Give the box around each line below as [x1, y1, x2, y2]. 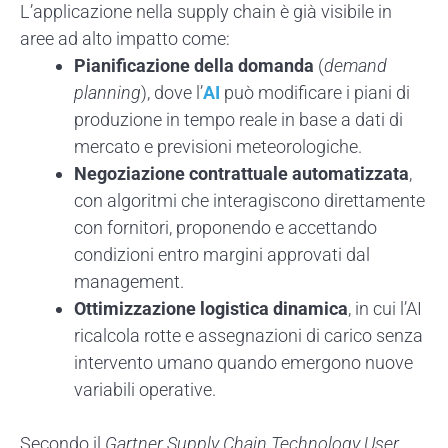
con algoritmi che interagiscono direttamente [74, 189, 425, 211]
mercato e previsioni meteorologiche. [74, 135, 362, 157]
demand [324, 54, 387, 76]
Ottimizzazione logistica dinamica [74, 297, 348, 319]
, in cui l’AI [348, 297, 422, 319]
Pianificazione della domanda [74, 54, 314, 76]
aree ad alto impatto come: [20, 27, 230, 49]
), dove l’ [141, 81, 203, 103]
